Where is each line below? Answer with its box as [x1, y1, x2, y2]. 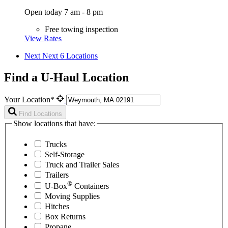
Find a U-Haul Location [4, 70, 129, 84]
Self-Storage [45, 150, 84, 159]
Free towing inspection [45, 24, 118, 34]
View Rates [24, 34, 62, 43]
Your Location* [4, 95, 56, 104]
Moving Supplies [45, 192, 100, 201]
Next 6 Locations [42, 51, 98, 60]
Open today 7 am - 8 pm [24, 7, 103, 16]
